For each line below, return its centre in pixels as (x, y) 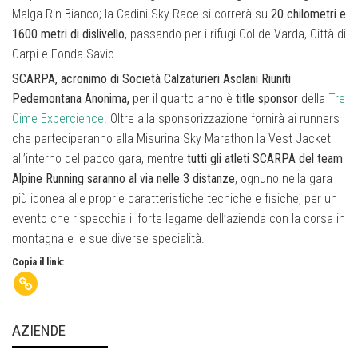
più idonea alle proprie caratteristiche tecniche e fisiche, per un (175, 199)
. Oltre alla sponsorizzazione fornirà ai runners (222, 119)
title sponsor (267, 99)
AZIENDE (39, 330)
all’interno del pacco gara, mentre (99, 159)
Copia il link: (38, 261)
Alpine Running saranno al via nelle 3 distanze (123, 179)
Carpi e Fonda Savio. (65, 54)
